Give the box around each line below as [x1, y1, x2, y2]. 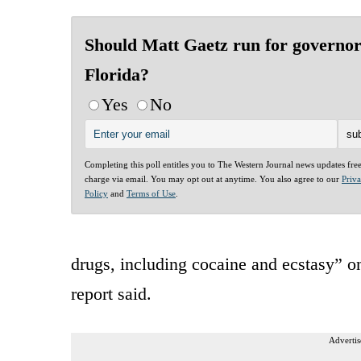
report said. [71, 283, 151, 304]
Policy [85, 188, 108, 198]
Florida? [85, 64, 149, 85]
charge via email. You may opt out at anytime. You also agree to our [85, 173, 342, 184]
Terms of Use [127, 188, 176, 198]
